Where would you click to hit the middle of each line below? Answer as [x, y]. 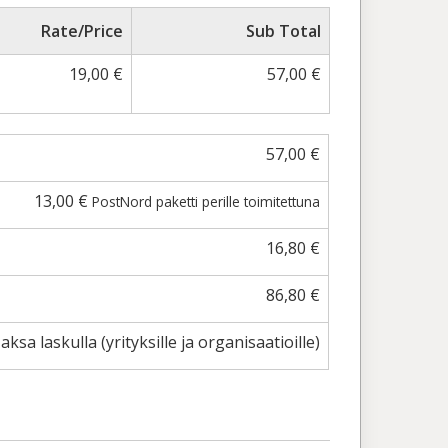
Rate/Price [82, 31]
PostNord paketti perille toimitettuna [206, 201]
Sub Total [283, 31]
